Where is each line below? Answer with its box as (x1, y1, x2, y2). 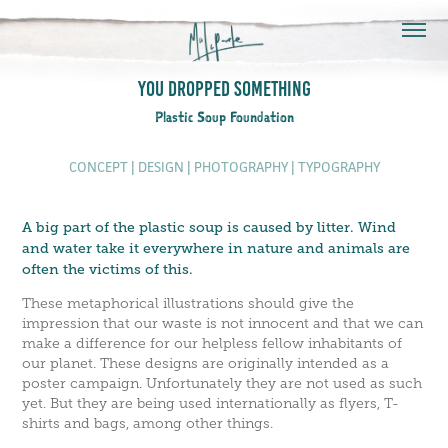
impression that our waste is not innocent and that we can (22, 316, 424, 331)
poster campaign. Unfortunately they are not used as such (22, 376, 423, 391)
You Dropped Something (137, 77, 311, 100)
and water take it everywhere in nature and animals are (22, 240, 411, 256)
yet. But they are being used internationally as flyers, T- (22, 396, 400, 411)
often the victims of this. (22, 261, 194, 277)
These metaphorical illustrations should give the (22, 296, 355, 311)
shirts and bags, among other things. (22, 416, 274, 431)
